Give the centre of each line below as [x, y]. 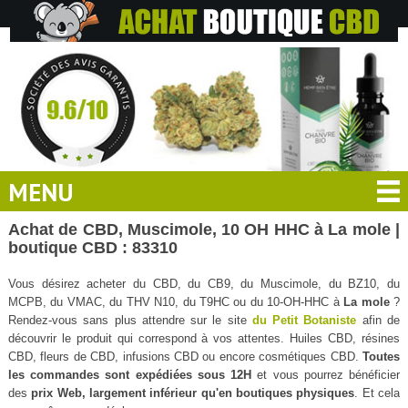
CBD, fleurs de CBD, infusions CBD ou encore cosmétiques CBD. [185, 356]
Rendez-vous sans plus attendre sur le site [130, 320]
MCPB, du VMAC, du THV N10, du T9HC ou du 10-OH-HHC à [176, 301]
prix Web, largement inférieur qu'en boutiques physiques [193, 393]
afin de [378, 320]
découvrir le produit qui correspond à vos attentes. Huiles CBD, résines [204, 338]
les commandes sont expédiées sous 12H [130, 374]
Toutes [382, 356]
